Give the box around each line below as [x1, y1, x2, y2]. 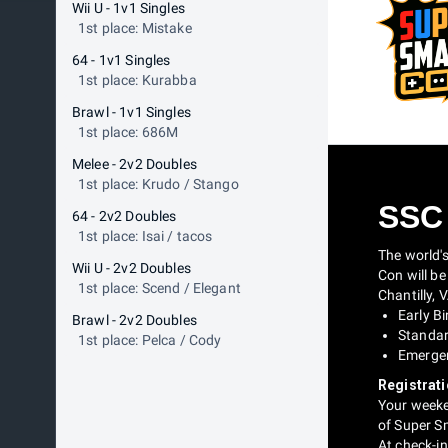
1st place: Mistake [78, 20, 192, 36]
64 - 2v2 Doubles [72, 208, 177, 224]
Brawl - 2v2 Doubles [72, 312, 197, 328]
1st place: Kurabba [78, 72, 197, 88]
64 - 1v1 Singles [72, 52, 171, 68]
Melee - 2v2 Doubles [72, 156, 197, 172]
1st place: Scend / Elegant [78, 280, 241, 296]
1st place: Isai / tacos [78, 228, 213, 244]
